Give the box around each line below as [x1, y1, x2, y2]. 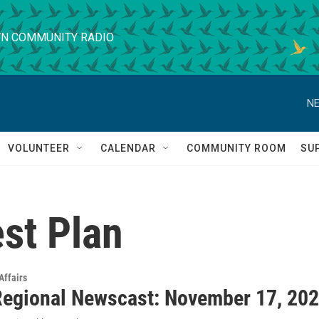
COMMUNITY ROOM [187, 142, 286, 154]
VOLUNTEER [8, 142, 70, 154]
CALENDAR [100, 142, 156, 154]
